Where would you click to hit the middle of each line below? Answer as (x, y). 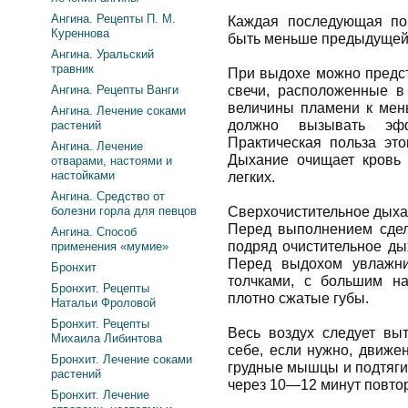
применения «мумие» (110, 246)
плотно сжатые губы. (298, 298)
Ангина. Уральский (102, 54)
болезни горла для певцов (124, 211)
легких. (251, 177)
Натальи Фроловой (103, 303)
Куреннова (80, 33)
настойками (83, 175)
